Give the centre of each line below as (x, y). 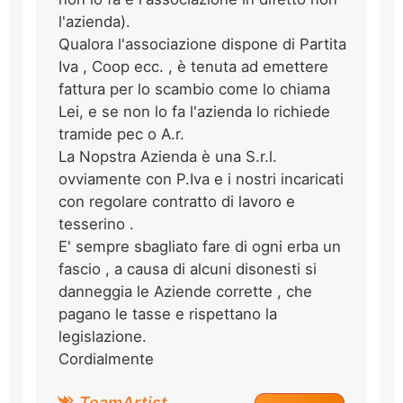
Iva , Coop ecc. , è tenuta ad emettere (193, 66)
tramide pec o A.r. (121, 134)
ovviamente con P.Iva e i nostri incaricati (201, 179)
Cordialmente (106, 358)
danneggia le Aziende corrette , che (185, 291)
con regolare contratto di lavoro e (177, 201)
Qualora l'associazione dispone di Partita (202, 44)
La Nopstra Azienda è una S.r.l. (168, 156)
